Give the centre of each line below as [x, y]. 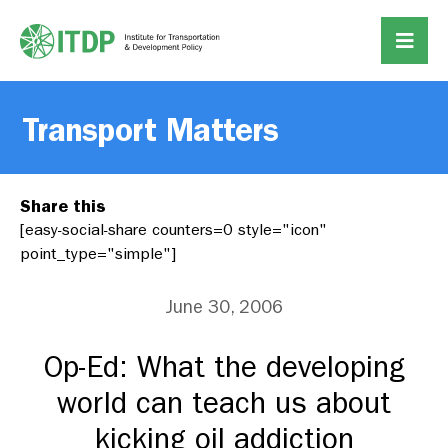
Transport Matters [150, 130]
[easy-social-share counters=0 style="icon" [173, 229]
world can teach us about [224, 403]
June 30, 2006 [224, 307]
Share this [63, 206]
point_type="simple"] [98, 253]
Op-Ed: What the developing [224, 367]
